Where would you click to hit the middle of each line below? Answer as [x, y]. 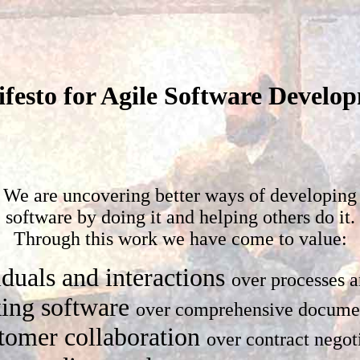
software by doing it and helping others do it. [180, 217]
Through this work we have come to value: [180, 238]
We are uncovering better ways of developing [180, 195]
